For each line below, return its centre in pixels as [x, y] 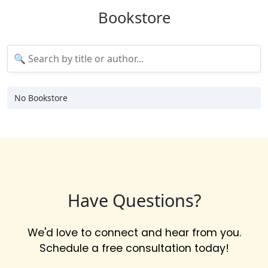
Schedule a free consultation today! [134, 248]
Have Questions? [134, 200]
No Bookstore [41, 98]
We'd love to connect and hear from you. [134, 232]
